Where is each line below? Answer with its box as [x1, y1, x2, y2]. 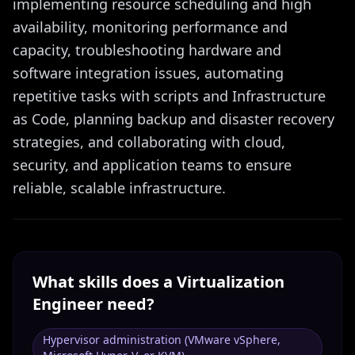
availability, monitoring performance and [13, 17, 288, 36]
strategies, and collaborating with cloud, [13, 132, 285, 151]
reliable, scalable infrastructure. [13, 178, 226, 197]
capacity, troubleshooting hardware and [13, 40, 281, 59]
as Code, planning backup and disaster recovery [13, 109, 334, 128]
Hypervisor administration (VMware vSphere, [43, 332, 281, 347]
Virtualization [177, 271, 284, 292]
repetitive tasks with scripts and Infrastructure [13, 86, 326, 105]
